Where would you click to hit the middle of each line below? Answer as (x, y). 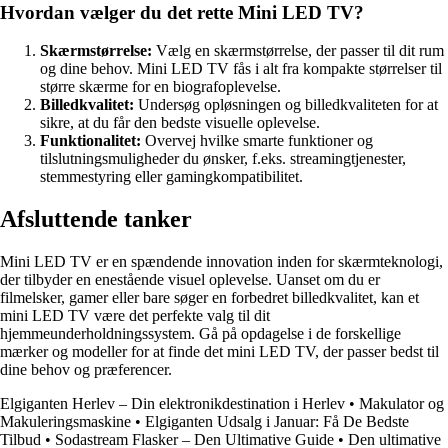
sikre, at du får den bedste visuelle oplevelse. (180, 123)
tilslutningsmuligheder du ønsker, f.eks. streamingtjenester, (223, 159)
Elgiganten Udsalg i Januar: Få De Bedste (277, 422)
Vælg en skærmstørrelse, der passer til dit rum (298, 51)
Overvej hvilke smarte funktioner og (257, 141)
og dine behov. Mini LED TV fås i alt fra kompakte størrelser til (241, 69)
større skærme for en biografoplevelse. (160, 87)
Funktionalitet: (90, 141)
